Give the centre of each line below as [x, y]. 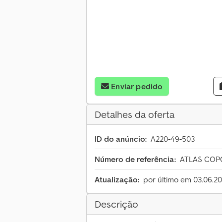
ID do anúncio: [121, 139]
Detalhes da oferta [135, 115]
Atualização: [117, 180]
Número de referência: [135, 159]
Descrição [116, 204]
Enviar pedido [137, 86]
